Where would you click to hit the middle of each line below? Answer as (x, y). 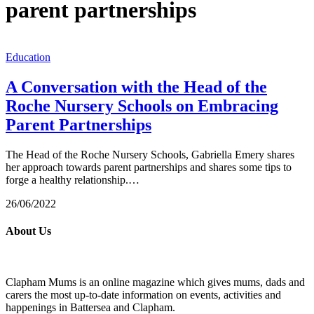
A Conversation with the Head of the (136, 87)
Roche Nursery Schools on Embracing (142, 105)
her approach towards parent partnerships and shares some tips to (149, 167)
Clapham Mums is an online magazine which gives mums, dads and (155, 282)
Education (28, 57)
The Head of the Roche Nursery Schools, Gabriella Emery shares (150, 154)
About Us (28, 231)
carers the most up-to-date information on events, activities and (143, 295)
